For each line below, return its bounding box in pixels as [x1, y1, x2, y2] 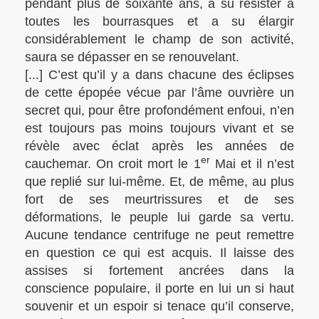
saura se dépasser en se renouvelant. [25, 50, 239, 64]
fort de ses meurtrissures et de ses [25, 192, 294, 206]
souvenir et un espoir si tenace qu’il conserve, [25, 299, 294, 313]
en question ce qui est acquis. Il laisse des [25, 246, 294, 260]
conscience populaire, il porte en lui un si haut [25, 281, 294, 296]
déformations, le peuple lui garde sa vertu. [25, 210, 294, 224]
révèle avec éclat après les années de [25, 139, 294, 153]
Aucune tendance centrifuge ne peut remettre [25, 228, 294, 242]
